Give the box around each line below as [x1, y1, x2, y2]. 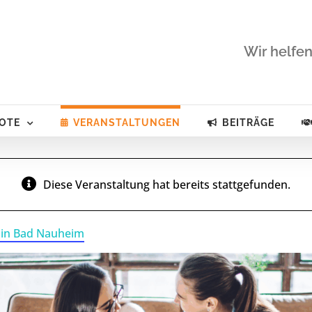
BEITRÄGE [221, 117, 274, 128]
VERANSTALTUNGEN [72, 117, 180, 128]
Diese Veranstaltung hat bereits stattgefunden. [43, 177, 290, 192]
